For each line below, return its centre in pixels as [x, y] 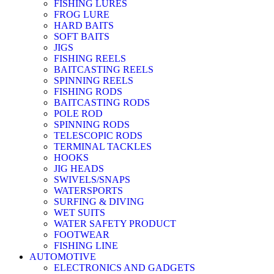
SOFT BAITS [82, 36]
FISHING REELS [90, 58]
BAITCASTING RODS [102, 102]
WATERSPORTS [88, 190]
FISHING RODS [88, 91]
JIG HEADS [79, 168]
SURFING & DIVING [99, 201]
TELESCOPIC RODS [98, 135]
